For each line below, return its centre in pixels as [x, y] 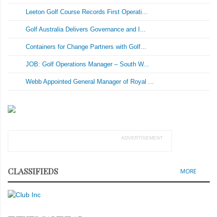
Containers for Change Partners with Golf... [86, 47]
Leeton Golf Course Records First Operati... [87, 12]
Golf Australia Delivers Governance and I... [86, 29]
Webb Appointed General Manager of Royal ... [90, 82]
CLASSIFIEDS [33, 171]
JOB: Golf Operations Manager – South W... [88, 64]
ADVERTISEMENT [142, 138]
